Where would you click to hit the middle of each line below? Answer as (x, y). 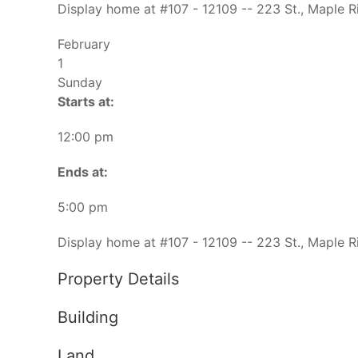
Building (88, 317)
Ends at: (83, 171)
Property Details (118, 278)
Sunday (80, 82)
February (84, 44)
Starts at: (86, 101)
